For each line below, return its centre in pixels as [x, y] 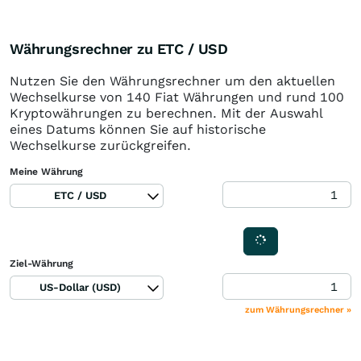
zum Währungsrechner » [298, 310]
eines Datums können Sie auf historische [138, 129]
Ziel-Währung [41, 263]
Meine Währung [46, 172]
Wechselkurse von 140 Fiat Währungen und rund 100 [177, 97]
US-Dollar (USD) [80, 287]
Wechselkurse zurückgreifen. [100, 145]
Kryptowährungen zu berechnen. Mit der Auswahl [166, 113]
